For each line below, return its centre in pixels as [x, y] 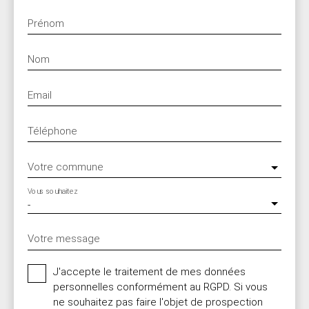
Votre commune [66, 167]
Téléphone [52, 131]
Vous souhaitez [53, 191]
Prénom [46, 23]
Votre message [64, 238]
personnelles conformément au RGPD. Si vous [160, 287]
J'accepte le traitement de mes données [149, 271]
